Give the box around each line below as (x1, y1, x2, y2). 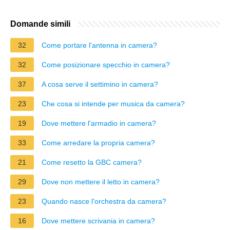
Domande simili (10, 19, 70, 28)
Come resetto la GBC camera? (42, 158, 142, 166)
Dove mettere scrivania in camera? (42, 216, 155, 225)
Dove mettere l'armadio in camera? (42, 119, 156, 127)
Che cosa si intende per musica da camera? (42, 99, 185, 108)
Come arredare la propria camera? (42, 138, 155, 147)
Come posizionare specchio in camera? (42, 60, 170, 69)
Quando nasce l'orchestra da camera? (42, 197, 166, 205)
